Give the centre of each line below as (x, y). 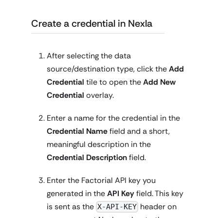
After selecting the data (89, 55)
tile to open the (114, 82)
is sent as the (71, 206)
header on (158, 206)
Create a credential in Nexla (92, 23)
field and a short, (139, 131)
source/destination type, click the (108, 69)
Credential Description (87, 157)
